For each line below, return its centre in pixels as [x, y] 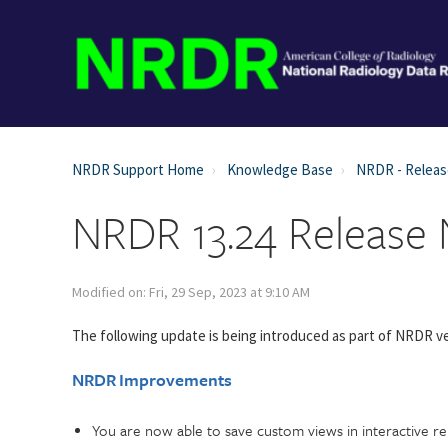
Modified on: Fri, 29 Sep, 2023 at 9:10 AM [191, 292]
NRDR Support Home [138, 169]
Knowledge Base [280, 169]
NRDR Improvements [152, 379]
